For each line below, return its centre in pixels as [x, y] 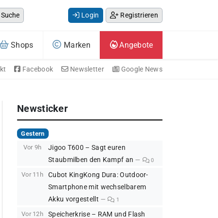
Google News [141, 69]
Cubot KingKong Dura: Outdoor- [98, 175]
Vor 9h [32, 147]
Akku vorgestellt [73, 200]
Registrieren [138, 15]
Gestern [33, 133]
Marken [76, 45]
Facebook [37, 69]
